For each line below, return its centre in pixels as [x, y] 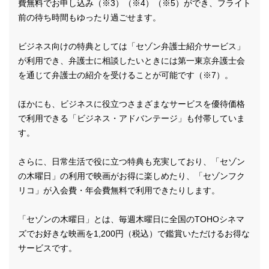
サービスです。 [47, 248]
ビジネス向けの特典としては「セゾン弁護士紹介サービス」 [131, 46]
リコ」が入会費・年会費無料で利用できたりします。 [119, 190]
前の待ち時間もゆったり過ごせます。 [89, 17]
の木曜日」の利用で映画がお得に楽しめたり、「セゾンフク [131, 176]
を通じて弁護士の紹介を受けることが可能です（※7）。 [125, 75]
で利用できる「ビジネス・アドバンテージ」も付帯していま [131, 118]
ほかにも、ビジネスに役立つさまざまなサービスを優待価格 [131, 104]
